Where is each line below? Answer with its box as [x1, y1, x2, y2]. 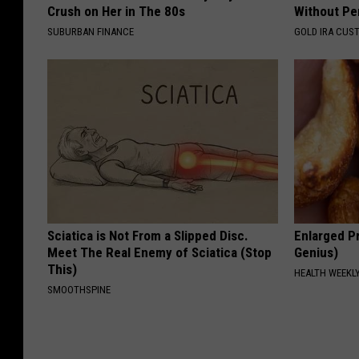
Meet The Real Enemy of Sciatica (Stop [47, 244, 272, 260]
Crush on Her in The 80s [47, 2, 185, 19]
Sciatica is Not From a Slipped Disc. [47, 227, 248, 244]
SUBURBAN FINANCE [47, 25, 134, 38]
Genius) [294, 244, 339, 260]
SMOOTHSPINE [47, 283, 111, 296]
